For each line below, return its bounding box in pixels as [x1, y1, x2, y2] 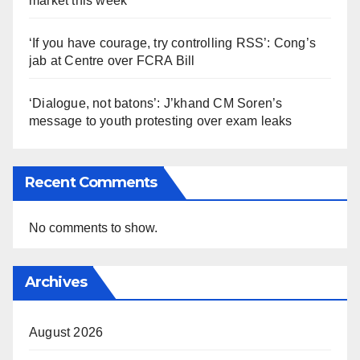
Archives [25, 272, 87, 291]
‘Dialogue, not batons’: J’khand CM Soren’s [29, 96, 283, 111]
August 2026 [29, 325, 104, 339]
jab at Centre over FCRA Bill [29, 54, 195, 68]
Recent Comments [25, 173, 157, 191]
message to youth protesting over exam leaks [29, 114, 292, 129]
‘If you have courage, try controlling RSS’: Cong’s [29, 36, 317, 51]
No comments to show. [29, 220, 157, 235]
